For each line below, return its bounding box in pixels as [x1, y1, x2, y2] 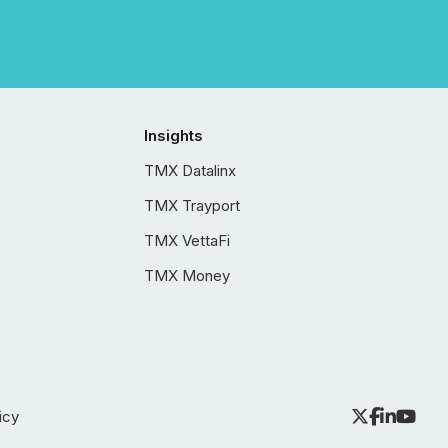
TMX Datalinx [144, 161, 236, 180]
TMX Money [144, 266, 230, 285]
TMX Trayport [144, 196, 240, 215]
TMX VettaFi [144, 231, 230, 250]
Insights [144, 126, 203, 145]
